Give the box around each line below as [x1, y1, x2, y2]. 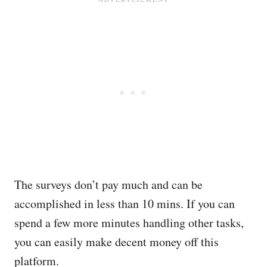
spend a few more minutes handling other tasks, [14, 215, 244, 231]
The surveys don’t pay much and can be [14, 176, 203, 193]
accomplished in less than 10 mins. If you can [14, 195, 235, 212]
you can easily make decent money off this [14, 234, 219, 250]
